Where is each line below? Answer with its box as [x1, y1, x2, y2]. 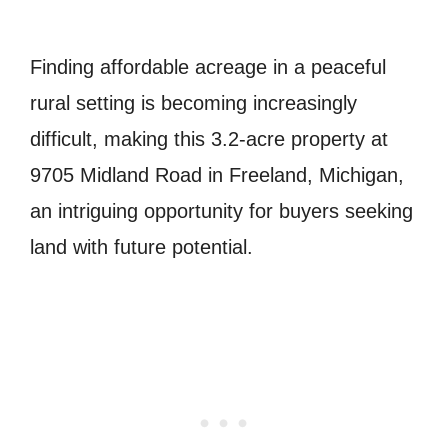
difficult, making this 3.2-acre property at [30, 127, 388, 150]
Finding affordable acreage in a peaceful [30, 55, 386, 78]
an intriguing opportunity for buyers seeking [30, 199, 413, 222]
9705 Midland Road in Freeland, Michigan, [30, 163, 404, 186]
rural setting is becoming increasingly [30, 91, 357, 114]
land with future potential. [30, 235, 253, 258]
